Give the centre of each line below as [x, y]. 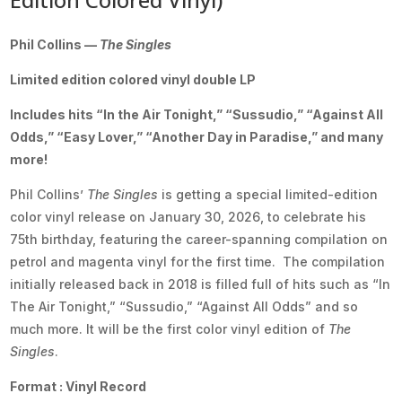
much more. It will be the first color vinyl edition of [170, 328]
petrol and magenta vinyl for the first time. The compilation [198, 261]
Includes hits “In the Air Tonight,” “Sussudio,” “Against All [197, 114]
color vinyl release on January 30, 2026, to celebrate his [188, 216]
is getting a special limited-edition [268, 194]
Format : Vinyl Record [79, 386]
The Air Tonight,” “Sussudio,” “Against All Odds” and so [184, 306]
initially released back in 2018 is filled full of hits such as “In [201, 284]
